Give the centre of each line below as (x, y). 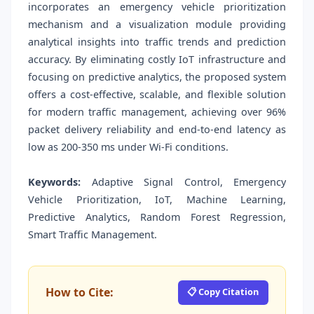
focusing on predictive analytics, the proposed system (157, 77)
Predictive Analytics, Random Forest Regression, (157, 217)
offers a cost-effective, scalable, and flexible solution (157, 95)
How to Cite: (80, 293)
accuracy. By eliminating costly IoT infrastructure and (157, 60)
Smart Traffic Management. (93, 235)
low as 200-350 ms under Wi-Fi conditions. (128, 147)
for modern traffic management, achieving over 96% (157, 112)
